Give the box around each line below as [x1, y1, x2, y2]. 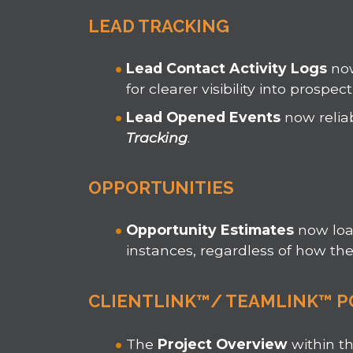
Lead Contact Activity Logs [126, 60, 332, 77]
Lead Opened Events [126, 109, 285, 126]
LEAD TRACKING [88, 16, 230, 37]
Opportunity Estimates [126, 221, 299, 239]
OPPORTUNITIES [88, 177, 235, 199]
